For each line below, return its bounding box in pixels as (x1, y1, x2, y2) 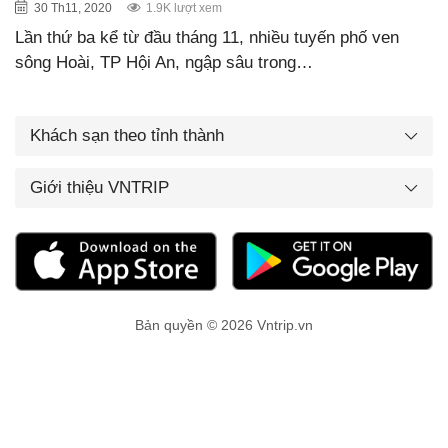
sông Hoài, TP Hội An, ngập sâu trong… (15, 52, 313, 72)
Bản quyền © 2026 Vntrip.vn (135, 317, 313, 334)
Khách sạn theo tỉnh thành (30, 125, 224, 145)
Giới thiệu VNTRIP (30, 177, 169, 197)
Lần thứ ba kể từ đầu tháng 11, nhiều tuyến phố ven (15, 27, 399, 47)
